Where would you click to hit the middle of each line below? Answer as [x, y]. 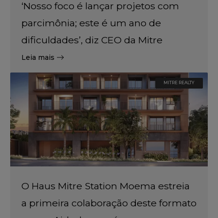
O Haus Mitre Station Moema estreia [105, 186]
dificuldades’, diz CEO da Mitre [92, 40]
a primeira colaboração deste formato [109, 203]
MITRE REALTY [179, 83]
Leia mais [38, 57]
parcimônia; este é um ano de [91, 23]
